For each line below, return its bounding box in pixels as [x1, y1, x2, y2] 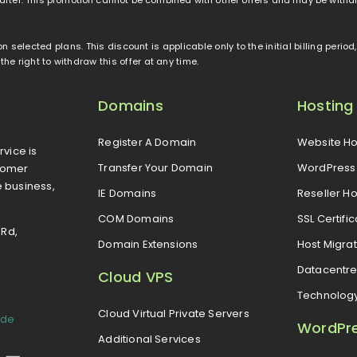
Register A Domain [98, 134, 197, 150]
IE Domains [98, 185, 157, 201]
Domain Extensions [98, 236, 198, 252]
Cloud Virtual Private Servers [98, 305, 249, 321]
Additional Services [98, 331, 201, 347]
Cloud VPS [98, 266, 174, 287]
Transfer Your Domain [98, 159, 214, 175]
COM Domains [98, 210, 175, 226]
